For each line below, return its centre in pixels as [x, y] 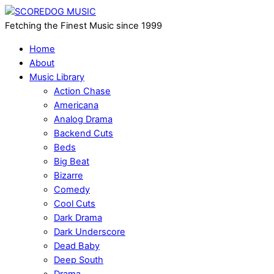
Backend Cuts [83, 133]
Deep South [79, 260]
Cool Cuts [75, 203]
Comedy [72, 189]
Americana [76, 105]
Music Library [57, 77]
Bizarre [68, 175]
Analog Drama [83, 119]
